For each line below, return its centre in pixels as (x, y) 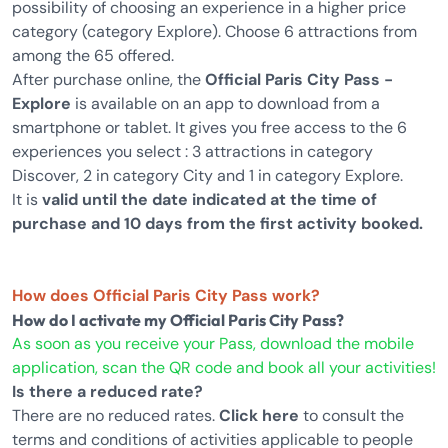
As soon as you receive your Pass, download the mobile (213, 343)
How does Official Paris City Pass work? (166, 295)
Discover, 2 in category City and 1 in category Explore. (207, 175)
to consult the (351, 415)
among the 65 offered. (93, 55)
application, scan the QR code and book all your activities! (224, 367)
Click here (259, 415)
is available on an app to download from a (225, 103)
